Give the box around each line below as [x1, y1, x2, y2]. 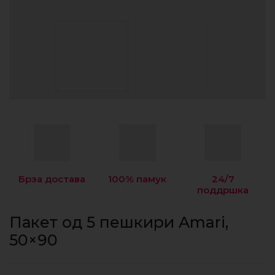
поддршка [197, 184, 249, 196]
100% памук [108, 172, 167, 185]
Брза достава [18, 172, 86, 185]
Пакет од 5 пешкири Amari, [9, 212, 228, 231]
